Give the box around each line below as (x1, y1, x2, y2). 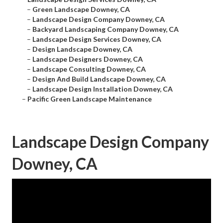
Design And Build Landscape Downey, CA (32, 75, 166, 84)
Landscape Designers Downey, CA (32, 55, 143, 64)
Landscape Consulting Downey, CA (32, 65, 146, 74)
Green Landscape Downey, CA (32, 5, 130, 14)
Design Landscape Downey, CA (32, 45, 132, 54)
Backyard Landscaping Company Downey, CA (32, 25, 179, 34)
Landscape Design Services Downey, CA (32, 35, 161, 44)
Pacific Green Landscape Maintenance (27, 95, 152, 104)
